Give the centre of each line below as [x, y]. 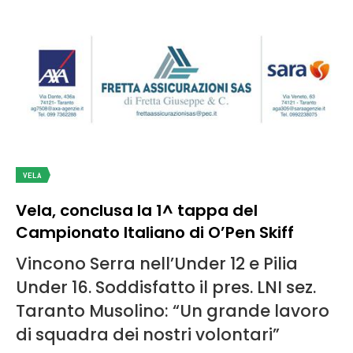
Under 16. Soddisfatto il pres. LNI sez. [166, 287]
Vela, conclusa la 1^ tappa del [137, 210]
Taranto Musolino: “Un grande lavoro [173, 310]
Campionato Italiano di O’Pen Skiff [155, 232]
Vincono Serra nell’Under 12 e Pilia [157, 263]
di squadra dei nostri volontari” [148, 334]
